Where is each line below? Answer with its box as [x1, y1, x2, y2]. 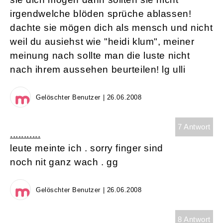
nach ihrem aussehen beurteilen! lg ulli [10, 64, 186, 75]
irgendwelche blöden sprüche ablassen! [10, 8, 192, 19]
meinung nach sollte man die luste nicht [10, 50, 190, 61]
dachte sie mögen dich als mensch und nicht [10, 22, 213, 33]
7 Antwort [177, 122, 211, 131]
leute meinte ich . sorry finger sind [10, 143, 163, 154]
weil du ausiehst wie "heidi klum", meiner [10, 36, 195, 47]
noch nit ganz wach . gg [10, 157, 118, 168]
